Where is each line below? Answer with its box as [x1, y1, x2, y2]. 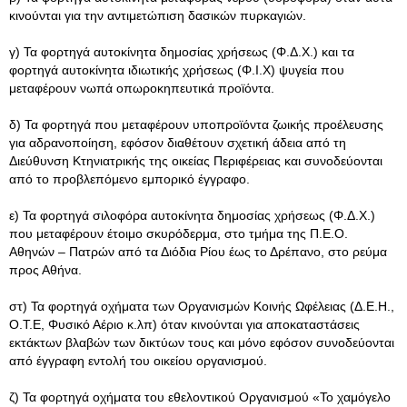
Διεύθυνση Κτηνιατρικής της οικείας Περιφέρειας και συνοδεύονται [9, 154, 382, 168]
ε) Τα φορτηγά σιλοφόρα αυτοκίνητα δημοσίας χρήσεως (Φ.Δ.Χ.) [9, 208, 375, 223]
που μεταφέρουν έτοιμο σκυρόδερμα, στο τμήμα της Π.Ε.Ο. [9, 226, 348, 241]
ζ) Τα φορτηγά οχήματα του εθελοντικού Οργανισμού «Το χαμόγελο [9, 390, 391, 404]
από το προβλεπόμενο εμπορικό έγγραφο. [9, 172, 250, 186]
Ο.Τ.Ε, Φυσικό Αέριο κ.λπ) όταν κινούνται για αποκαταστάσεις [9, 317, 360, 332]
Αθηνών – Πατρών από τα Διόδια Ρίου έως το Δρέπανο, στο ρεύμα [9, 244, 387, 259]
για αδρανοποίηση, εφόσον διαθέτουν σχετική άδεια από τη [9, 135, 346, 150]
